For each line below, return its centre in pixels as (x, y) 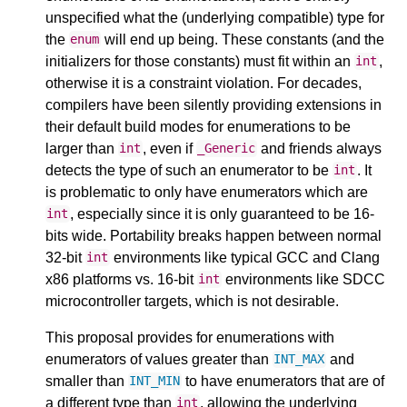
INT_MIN (155, 381)
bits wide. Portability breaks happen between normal (213, 235)
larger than (82, 148)
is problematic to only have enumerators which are (207, 192)
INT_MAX (299, 359)
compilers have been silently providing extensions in (213, 104)
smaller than (87, 381)
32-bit (65, 257)
